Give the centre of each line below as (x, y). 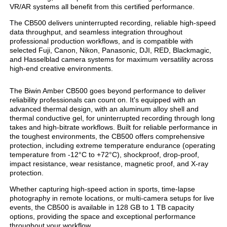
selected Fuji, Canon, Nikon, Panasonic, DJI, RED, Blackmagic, (110, 50)
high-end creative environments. (61, 68)
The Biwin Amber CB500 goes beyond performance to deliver (108, 90)
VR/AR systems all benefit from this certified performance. (102, 6)
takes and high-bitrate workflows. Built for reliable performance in (113, 127)
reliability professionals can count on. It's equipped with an (103, 100)
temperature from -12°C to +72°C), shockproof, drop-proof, (104, 154)
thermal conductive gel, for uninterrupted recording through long (112, 118)
